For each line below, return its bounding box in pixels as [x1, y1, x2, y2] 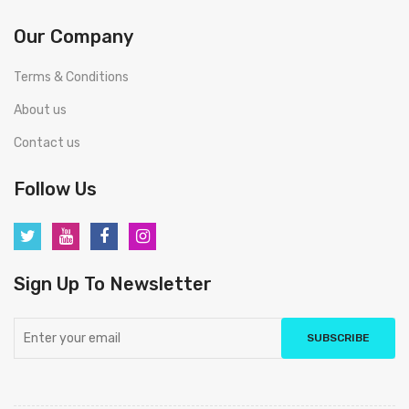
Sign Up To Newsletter [14, 273, 212, 295]
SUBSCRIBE [307, 331, 370, 344]
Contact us [14, 135, 80, 151]
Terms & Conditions [14, 69, 129, 85]
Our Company [14, 26, 133, 47]
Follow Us [14, 178, 97, 200]
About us [14, 102, 67, 118]
